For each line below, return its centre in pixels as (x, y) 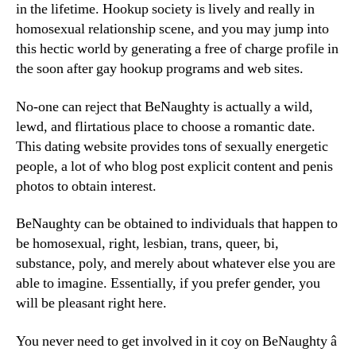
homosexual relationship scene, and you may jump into (172, 29)
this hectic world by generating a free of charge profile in (177, 49)
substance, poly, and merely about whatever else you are (176, 263)
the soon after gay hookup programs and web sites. (160, 69)
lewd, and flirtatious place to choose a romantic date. (166, 126)
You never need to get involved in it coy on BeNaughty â (176, 341)
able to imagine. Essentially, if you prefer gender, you (168, 283)
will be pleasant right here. (91, 303)
